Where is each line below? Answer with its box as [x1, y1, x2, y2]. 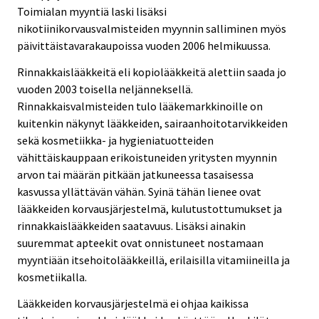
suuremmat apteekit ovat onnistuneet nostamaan [17, 235, 263, 250]
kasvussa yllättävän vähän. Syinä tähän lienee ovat [17, 184, 261, 199]
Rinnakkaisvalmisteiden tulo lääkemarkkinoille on [17, 98, 263, 113]
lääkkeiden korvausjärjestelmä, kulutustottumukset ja [17, 201, 282, 216]
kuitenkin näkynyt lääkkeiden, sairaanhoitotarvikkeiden [17, 115, 288, 130]
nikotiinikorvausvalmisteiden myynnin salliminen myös [17, 21, 286, 36]
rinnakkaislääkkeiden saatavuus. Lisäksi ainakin [17, 218, 246, 233]
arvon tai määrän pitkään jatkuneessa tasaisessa [17, 167, 253, 182]
